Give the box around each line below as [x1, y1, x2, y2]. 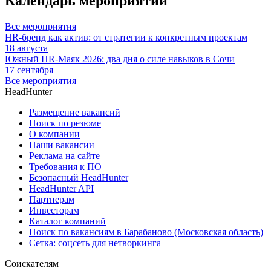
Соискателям [5, 258, 59, 269]
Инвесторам [29, 205, 79, 216]
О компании [29, 129, 80, 140]
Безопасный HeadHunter [29, 172, 128, 183]
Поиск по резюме [29, 118, 101, 129]
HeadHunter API [29, 183, 94, 194]
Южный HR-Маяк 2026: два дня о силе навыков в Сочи [5, 54, 235, 65]
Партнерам [29, 194, 74, 205]
